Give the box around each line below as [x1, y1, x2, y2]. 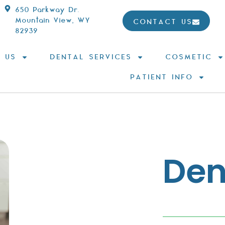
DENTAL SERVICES [49, 52, 132, 62]
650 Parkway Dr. [15, 6, 79, 15]
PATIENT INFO [130, 72, 193, 82]
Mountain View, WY [15, 16, 90, 25]
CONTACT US [133, 18, 192, 27]
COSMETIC [165, 52, 212, 62]
